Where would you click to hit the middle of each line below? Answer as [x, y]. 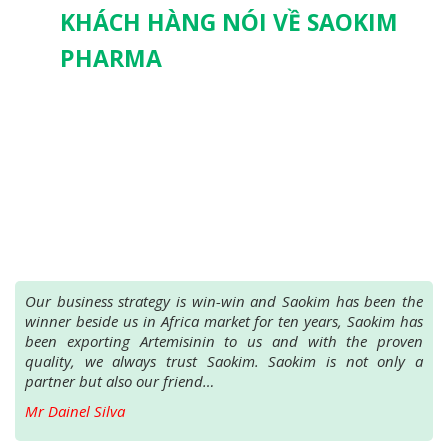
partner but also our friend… [119, 380]
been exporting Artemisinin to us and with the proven [224, 340]
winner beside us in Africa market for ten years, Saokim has [224, 320]
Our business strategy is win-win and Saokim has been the [224, 300]
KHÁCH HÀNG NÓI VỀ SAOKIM [229, 21]
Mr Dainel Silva [75, 410]
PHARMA [111, 57]
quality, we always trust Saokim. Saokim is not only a [224, 360]
